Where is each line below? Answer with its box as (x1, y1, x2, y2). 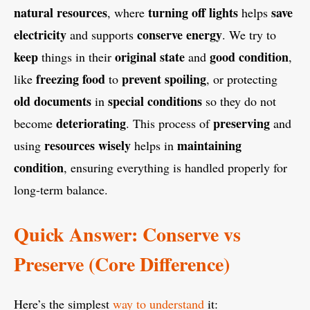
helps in (131, 137, 177, 154)
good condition (210, 48, 289, 66)
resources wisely (44, 136, 131, 155)
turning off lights (148, 3, 238, 22)
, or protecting (206, 71, 277, 88)
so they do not (202, 93, 276, 110)
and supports (66, 26, 137, 44)
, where (107, 4, 148, 21)
